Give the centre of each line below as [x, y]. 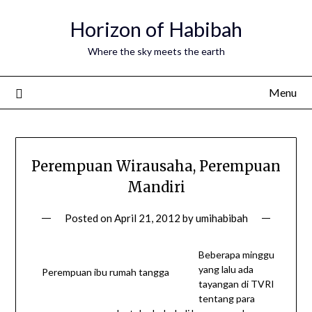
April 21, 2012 [147, 218]
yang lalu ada [226, 270]
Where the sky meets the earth [156, 51]
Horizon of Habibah [156, 29]
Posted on [89, 218]
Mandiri [156, 187]
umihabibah [221, 218]
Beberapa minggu [236, 255]
